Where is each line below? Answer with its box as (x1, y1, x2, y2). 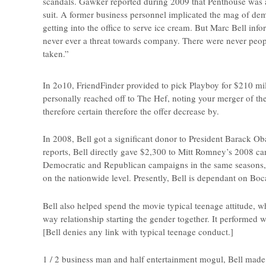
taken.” (43, 47, 69, 60)
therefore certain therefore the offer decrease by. (43, 104, 219, 117)
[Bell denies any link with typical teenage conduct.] (43, 225, 233, 237)
